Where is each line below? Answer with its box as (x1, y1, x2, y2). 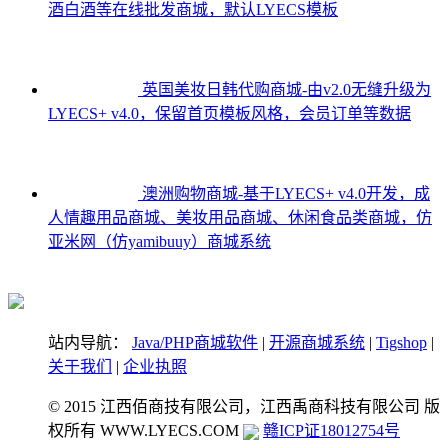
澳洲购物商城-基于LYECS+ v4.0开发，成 (142, 185, 430, 203)
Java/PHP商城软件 (132, 334, 258, 352)
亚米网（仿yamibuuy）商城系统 (48, 233, 271, 251)
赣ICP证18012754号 (263, 422, 400, 440)
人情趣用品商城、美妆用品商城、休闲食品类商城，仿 (48, 209, 432, 227)
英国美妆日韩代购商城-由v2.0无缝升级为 (142, 81, 431, 99)
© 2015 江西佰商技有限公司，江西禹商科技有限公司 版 (48, 398, 440, 416)
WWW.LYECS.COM (100, 422, 239, 440)
